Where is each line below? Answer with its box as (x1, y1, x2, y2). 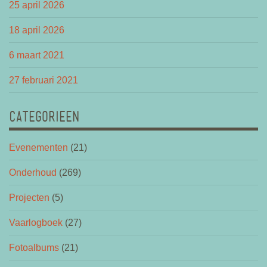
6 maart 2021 (9, 49, 64, 60)
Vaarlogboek (9, 217, 63, 228)
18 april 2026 (9, 24, 64, 35)
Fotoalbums (9, 242, 59, 253)
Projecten (9, 192, 49, 203)
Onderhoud (9, 167, 57, 178)
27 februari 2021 (9, 74, 78, 85)
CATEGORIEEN (9, 109, 79, 123)
